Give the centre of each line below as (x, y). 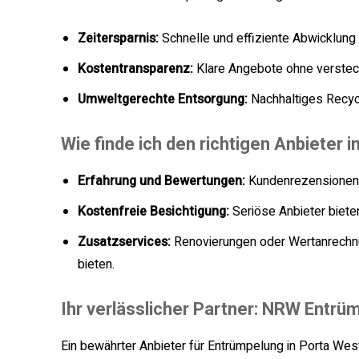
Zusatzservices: (124, 242)
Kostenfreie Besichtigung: (153, 212)
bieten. (96, 265)
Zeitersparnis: (118, 39)
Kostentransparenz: (135, 69)
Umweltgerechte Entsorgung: (163, 100)
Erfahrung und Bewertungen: (161, 182)
